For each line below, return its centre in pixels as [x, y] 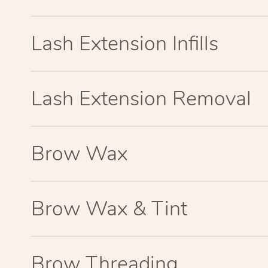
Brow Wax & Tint [109, 208]
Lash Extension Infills [125, 43]
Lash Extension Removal [141, 98]
